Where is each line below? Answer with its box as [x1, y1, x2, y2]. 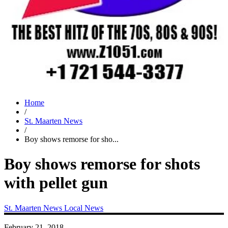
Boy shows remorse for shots [4, 155, 200, 174]
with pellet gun [4, 174, 108, 192]
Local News [64, 203, 103, 212]
